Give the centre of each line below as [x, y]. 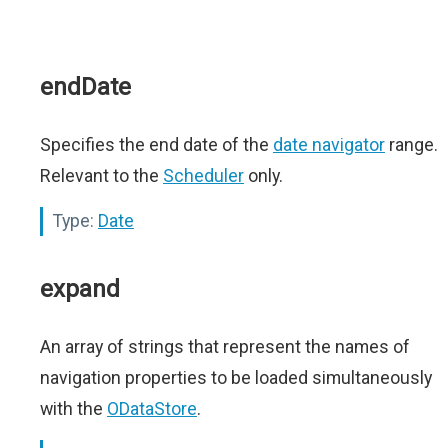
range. [411, 144]
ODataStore [152, 408]
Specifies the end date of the [156, 144]
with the [73, 408]
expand [80, 289]
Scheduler [203, 175]
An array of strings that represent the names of [225, 346]
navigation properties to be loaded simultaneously [236, 377]
